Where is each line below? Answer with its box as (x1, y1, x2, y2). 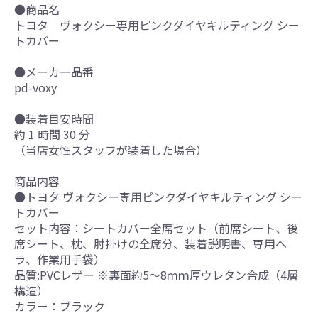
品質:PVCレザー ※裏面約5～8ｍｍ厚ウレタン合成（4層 (14, 265, 298, 283)
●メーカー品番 (14, 62, 94, 80)
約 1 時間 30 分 (14, 125, 90, 143)
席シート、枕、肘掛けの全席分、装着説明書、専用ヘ (14, 234, 287, 252)
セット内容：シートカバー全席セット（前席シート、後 (14, 219, 298, 236)
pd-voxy (14, 78, 57, 96)
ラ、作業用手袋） (14, 250, 105, 268)
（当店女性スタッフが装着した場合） (14, 141, 207, 158)
